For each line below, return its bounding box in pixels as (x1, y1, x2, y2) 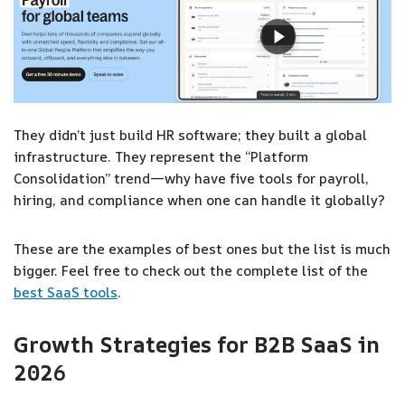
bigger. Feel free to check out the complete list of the (14, 261, 368, 280)
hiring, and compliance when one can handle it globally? (14, 191, 385, 210)
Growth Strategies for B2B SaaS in (14, 330, 380, 359)
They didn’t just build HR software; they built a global (14, 126, 367, 145)
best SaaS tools (14, 283, 118, 302)
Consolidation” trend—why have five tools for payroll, (14, 169, 369, 188)
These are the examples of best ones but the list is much (14, 240, 391, 259)
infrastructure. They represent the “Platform (14, 147, 308, 166)
